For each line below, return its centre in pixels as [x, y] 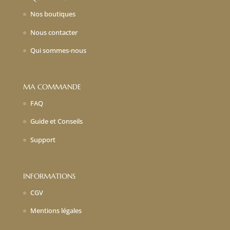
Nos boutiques [53, 14]
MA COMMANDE [52, 87]
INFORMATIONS [49, 176]
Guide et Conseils [56, 121]
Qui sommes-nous [58, 51]
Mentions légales [56, 211]
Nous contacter [54, 32]
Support [43, 139]
